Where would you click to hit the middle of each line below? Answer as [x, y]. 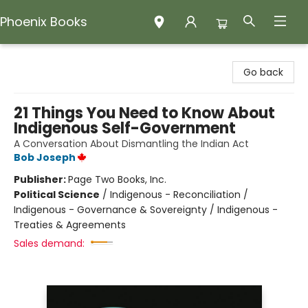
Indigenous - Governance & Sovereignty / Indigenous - [146, 210]
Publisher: [41, 179]
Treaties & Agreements [70, 225]
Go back [263, 72]
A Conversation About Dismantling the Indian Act [131, 144]
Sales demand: [49, 243]
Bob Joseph [45, 157]
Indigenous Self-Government [125, 128]
